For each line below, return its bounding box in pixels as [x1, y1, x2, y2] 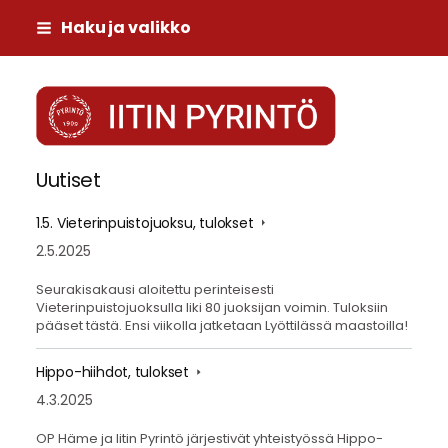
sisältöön [10, 45, 69, 64]
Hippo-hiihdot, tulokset [35, 362, 193, 383]
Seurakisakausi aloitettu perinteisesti [35, 279, 274, 299]
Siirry [10, 9, 41, 28]
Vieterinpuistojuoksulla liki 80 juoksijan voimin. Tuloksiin [35, 297, 388, 317]
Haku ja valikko [60, 16, 191, 39]
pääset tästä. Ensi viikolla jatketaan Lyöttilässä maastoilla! [35, 315, 408, 335]
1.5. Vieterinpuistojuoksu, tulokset [35, 212, 258, 233]
